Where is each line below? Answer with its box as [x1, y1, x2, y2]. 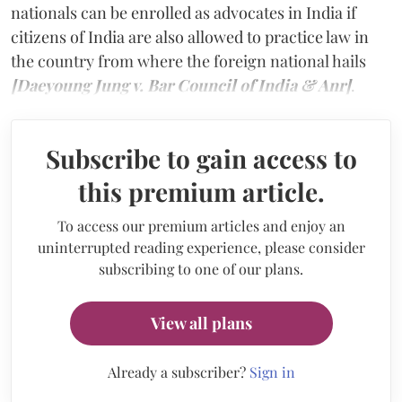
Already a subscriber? [107, 362, 249, 381]
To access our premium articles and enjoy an [57, 215, 345, 235]
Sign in [249, 362, 295, 381]
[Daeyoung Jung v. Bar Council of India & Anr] [11, 74, 351, 96]
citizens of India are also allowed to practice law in [11, 25, 369, 48]
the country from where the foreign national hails [11, 49, 366, 72]
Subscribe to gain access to [45, 141, 357, 175]
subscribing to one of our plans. [99, 258, 303, 278]
